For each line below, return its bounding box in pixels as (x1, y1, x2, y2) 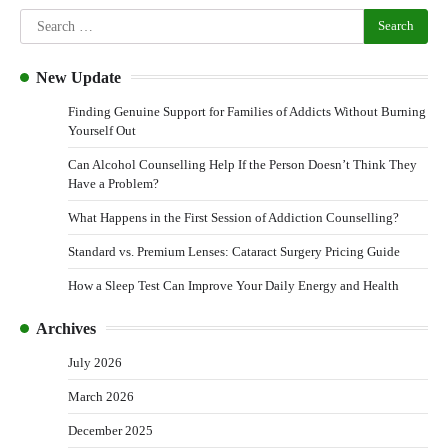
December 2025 (68, 422, 153, 438)
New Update (36, 68, 121, 86)
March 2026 (68, 388, 134, 404)
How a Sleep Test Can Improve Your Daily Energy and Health (68, 277, 399, 293)
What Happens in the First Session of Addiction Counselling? (68, 209, 399, 225)
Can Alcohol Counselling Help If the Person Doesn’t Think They (68, 156, 417, 172)
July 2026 (68, 354, 122, 370)
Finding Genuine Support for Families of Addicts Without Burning (68, 103, 426, 119)
